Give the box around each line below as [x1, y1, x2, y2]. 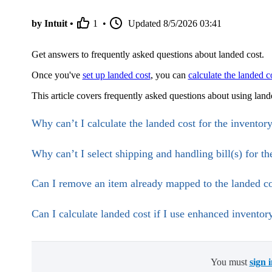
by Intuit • [31, 18, 73, 29]
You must [210, 256, 250, 267]
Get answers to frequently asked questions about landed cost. [31, 49, 264, 60]
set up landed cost [82, 70, 151, 81]
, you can [150, 70, 188, 81]
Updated [127, 18, 161, 29]
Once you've [31, 70, 83, 81]
